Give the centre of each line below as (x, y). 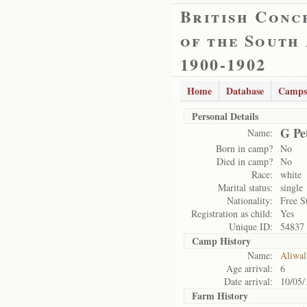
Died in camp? (245, 161)
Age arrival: (249, 268)
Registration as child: (232, 213)
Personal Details (225, 116)
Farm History (220, 296)
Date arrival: (248, 281)
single (292, 187)
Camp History (221, 241)
